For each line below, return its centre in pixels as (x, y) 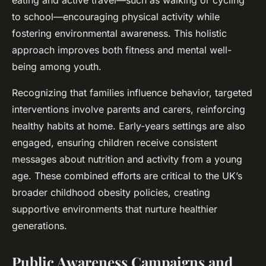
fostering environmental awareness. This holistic (119, 34)
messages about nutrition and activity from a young (127, 159)
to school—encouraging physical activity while (116, 17)
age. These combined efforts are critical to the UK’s (127, 176)
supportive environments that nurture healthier (115, 209)
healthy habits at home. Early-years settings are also (129, 126)
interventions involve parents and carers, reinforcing (129, 110)
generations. (39, 226)
